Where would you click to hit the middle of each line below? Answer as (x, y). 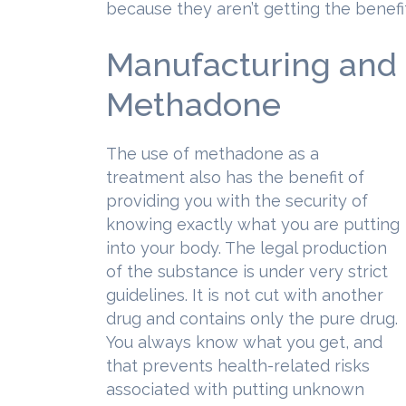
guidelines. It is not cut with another (245, 295)
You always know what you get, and (244, 342)
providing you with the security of (237, 201)
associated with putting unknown (235, 389)
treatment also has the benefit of (235, 177)
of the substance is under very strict (247, 271)
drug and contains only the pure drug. (252, 319)
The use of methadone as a (213, 154)
